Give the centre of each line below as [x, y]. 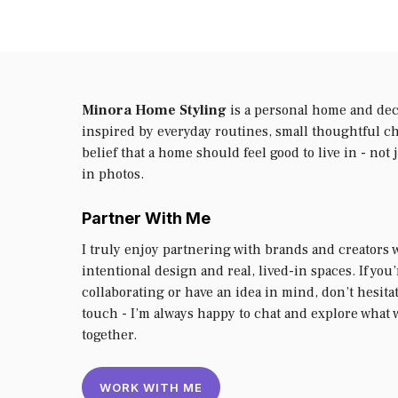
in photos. [113, 174]
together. [109, 334]
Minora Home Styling [154, 110]
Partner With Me [146, 218]
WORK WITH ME [151, 387]
